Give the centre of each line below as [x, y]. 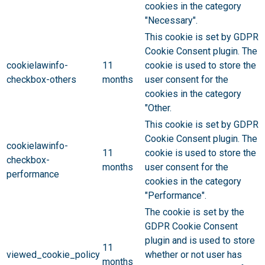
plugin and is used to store [200, 241]
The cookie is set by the [195, 212]
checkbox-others [41, 80]
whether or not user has [193, 255]
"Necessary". [171, 21]
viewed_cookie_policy [53, 255]
